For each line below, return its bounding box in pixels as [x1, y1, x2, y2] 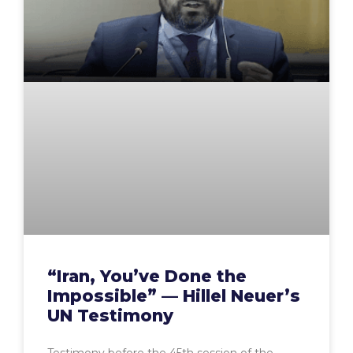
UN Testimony [47, 306, 173, 326]
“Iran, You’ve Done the [47, 266, 247, 287]
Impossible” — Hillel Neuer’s [47, 286, 300, 307]
